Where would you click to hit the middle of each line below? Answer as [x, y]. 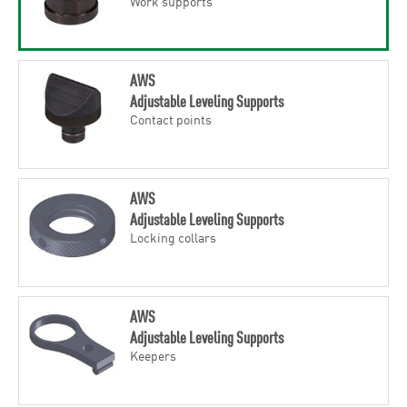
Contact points [170, 119]
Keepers [153, 355]
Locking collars [173, 237]
